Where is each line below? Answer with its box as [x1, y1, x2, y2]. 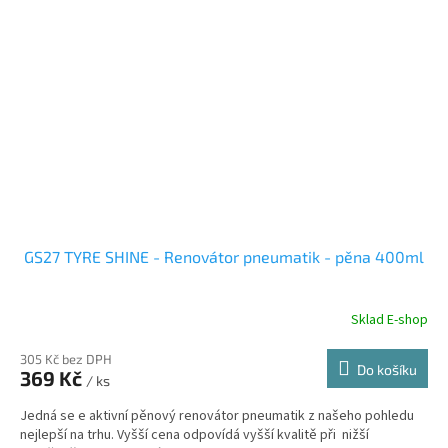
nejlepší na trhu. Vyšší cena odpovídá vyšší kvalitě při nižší [20, 425, 369, 446]
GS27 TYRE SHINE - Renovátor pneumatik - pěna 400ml [24, 247, 424, 267]
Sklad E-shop [351, 309, 428, 330]
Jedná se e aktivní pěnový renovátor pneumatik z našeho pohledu [20, 406, 414, 427]
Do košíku [357, 361, 417, 379]
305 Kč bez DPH [20, 351, 112, 368]
